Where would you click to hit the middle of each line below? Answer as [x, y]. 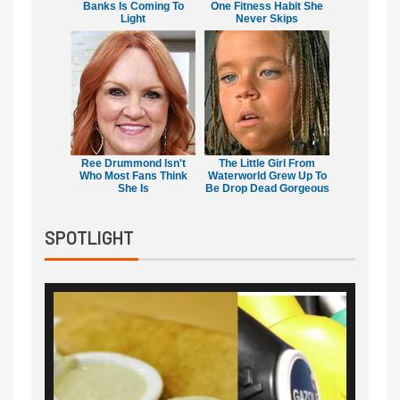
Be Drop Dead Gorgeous [267, 188]
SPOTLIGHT [89, 237]
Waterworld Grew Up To [267, 175]
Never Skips [267, 18]
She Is [133, 188]
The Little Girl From [267, 163]
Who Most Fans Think [133, 175]
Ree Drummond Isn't [133, 163]
